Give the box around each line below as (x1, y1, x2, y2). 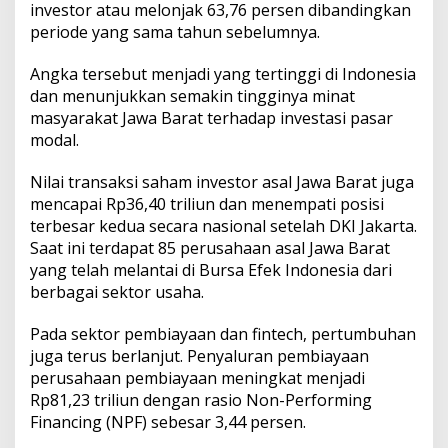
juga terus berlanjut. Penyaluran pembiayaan (30, 345, 369, 368)
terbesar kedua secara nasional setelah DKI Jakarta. (30, 215, 417, 238)
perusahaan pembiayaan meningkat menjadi (30, 367, 365, 390)
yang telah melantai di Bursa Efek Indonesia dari (30, 259, 392, 282)
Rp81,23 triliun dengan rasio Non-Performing (30, 389, 372, 412)
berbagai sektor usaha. (30, 281, 204, 304)
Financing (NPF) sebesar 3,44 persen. (30, 411, 306, 434)
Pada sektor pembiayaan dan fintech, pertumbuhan (30, 323, 416, 346)
